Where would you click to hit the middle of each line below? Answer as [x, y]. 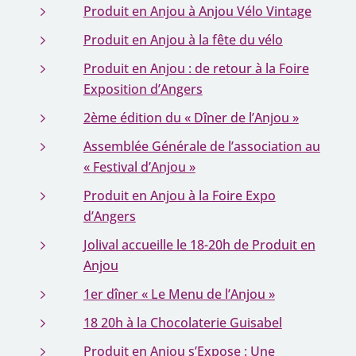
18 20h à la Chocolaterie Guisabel [182, 323]
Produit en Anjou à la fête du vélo [183, 40]
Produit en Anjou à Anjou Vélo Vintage [197, 11]
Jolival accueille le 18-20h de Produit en [199, 245]
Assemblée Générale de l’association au [201, 146]
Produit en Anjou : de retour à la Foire [196, 68]
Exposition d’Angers [143, 89]
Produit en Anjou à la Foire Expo [179, 195]
